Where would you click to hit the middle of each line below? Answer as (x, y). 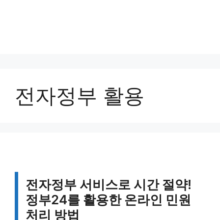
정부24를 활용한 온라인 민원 (108, 200)
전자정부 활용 (80, 96)
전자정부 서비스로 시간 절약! (109, 184)
